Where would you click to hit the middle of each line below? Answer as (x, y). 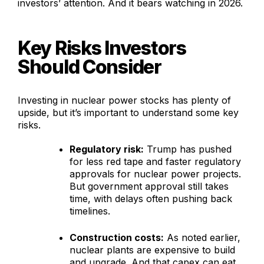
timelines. (90, 211)
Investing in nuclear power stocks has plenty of (124, 100)
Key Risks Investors (102, 48)
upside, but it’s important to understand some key (128, 113)
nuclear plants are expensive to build (152, 250)
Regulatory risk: (107, 149)
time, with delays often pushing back (151, 199)
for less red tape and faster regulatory (155, 162)
